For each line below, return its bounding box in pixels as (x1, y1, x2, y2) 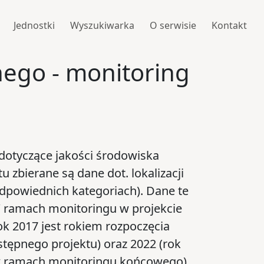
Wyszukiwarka (70, 18, 134, 32)
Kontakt (211, 18, 247, 32)
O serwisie (149, 18, 196, 32)
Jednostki (13, 18, 55, 32)
